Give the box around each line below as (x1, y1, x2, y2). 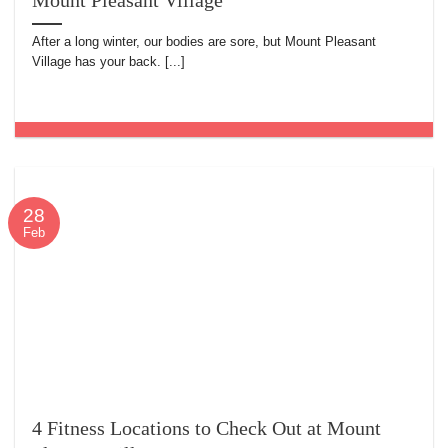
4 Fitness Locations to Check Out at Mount (32, 417, 382, 440)
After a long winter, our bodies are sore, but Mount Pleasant (32, 33, 377, 49)
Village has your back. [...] (32, 53, 186, 69)
